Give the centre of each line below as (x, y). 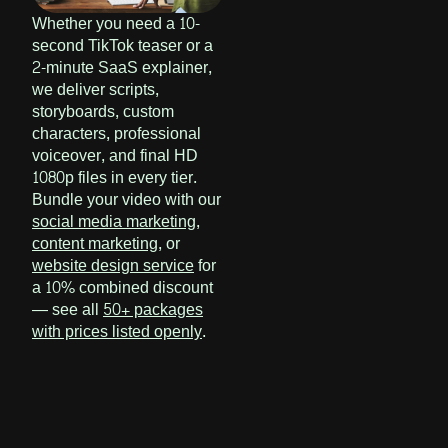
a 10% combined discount (122, 288)
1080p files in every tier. (114, 178)
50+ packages (153, 310)
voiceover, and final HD (115, 156)
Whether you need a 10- (116, 24)
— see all (67, 310)
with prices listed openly (117, 332)
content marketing (95, 244)
